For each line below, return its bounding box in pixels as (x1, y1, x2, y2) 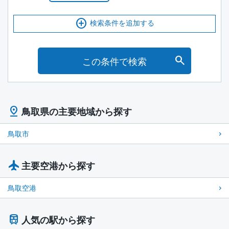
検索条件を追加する (89, 17, 154, 28)
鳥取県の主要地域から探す (21, 105, 132, 119)
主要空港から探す (21, 159, 95, 173)
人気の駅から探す (21, 213, 95, 227)
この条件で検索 (82, 54, 147, 68)
